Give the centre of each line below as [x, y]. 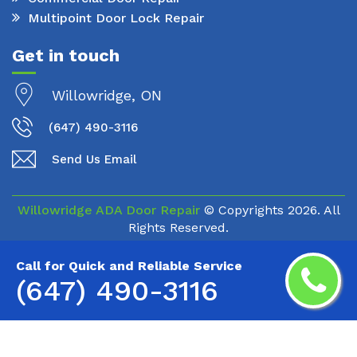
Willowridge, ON [107, 96]
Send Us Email [94, 160]
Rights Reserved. [178, 228]
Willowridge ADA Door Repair [108, 210]
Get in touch [66, 56]
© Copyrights [243, 210]
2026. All [314, 210]
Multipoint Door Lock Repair [116, 18]
